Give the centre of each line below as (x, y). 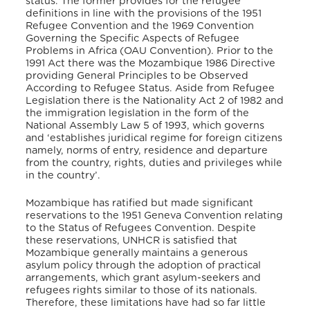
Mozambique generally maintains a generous (137, 253)
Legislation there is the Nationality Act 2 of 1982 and (155, 101)
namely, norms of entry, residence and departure (147, 151)
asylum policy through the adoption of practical (144, 265)
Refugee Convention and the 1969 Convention (140, 26)
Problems (51, 51)
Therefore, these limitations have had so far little (146, 302)
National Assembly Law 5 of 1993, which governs (145, 126)
